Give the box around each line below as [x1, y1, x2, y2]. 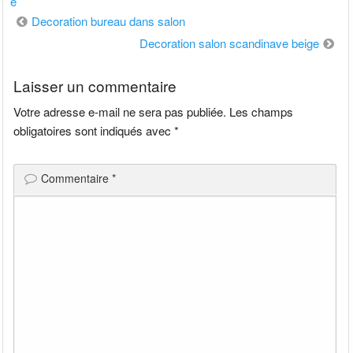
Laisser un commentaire [13, 74, 177, 96]
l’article [9, 53, 59, 76]
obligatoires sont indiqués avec [13, 121, 175, 139]
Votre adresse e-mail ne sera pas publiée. [13, 102, 227, 120]
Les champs [229, 102, 294, 120]
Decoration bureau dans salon [32, 13, 186, 30]
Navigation [9, 9, 84, 32]
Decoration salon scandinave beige [139, 35, 319, 52]
